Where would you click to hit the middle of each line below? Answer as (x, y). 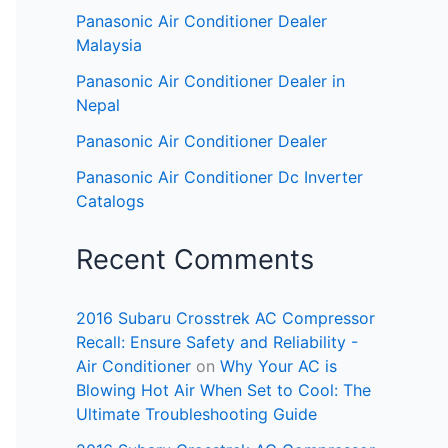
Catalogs (110, 201)
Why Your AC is (278, 366)
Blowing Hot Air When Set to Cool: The (223, 390)
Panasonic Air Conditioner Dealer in (210, 81)
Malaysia (109, 45)
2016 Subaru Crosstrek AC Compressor (225, 318)
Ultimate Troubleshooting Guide (196, 414)
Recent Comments (195, 260)
